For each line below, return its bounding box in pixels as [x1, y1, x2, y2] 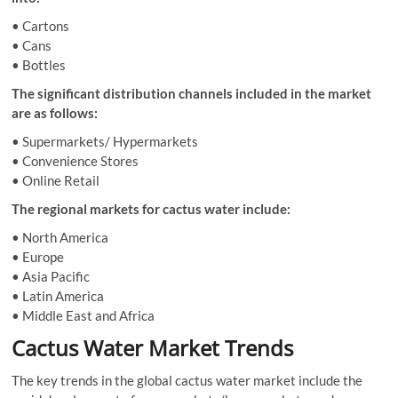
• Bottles [12, 56, 67, 73]
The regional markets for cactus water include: [12, 200, 291, 217]
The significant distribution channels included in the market [12, 84, 372, 101]
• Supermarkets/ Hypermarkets [12, 132, 199, 149]
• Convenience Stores [12, 152, 139, 169]
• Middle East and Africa [12, 306, 155, 323]
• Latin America [12, 287, 105, 304]
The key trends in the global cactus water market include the [12, 371, 363, 388]
